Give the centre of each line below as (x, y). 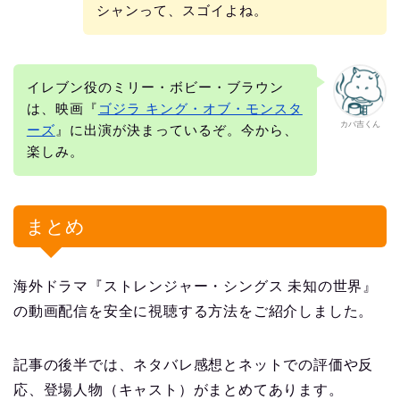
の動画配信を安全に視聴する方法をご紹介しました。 (194, 312)
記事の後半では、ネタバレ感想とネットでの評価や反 (194, 365)
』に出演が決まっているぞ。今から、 (176, 130)
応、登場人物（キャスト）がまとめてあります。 (179, 390)
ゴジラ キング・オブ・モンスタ (200, 109)
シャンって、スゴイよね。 (182, 10)
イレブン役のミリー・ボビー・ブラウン (155, 87)
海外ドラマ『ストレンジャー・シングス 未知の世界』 (196, 287)
